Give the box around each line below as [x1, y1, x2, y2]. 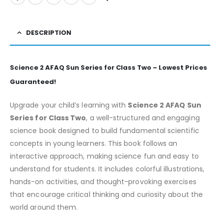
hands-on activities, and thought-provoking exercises [10, 177, 196, 187]
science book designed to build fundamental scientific [10, 126, 199, 136]
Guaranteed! [10, 77, 56, 87]
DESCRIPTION [26, 28, 71, 38]
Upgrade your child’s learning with [10, 100, 128, 110]
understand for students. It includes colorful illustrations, [10, 164, 205, 174]
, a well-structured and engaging [86, 113, 200, 123]
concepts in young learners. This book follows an [10, 138, 178, 149]
